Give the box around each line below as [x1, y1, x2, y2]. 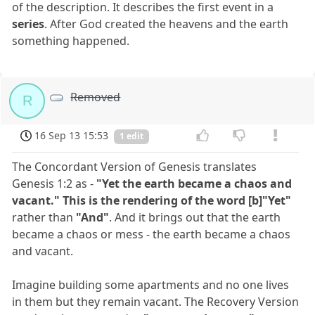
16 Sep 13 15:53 [34, 128, 109, 142]
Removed [70, 89, 121, 105]
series [12, 15, 45, 32]
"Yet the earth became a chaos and [96, 176, 292, 192]
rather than [12, 210, 77, 226]
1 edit [120, 130, 143, 143]
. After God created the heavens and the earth [44, 15, 289, 32]
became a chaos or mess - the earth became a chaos [12, 226, 291, 243]
